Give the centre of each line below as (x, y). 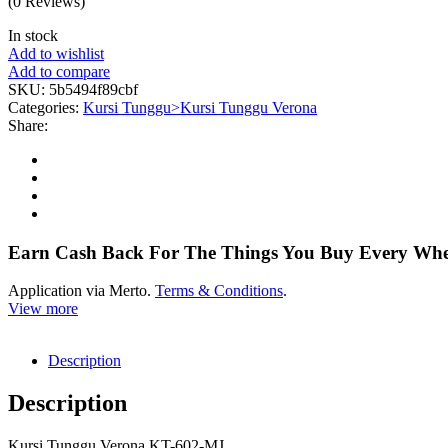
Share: (28, 125)
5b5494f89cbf (93, 89)
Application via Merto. (81, 291)
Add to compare (59, 71)
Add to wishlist (56, 53)
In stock (33, 35)
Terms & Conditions (219, 291)
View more (43, 309)
